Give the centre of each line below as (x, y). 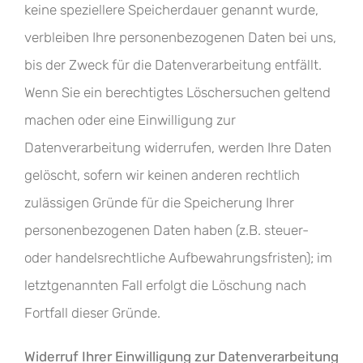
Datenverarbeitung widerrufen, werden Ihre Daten (178, 147)
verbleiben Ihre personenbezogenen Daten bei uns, (180, 37)
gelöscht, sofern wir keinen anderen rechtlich (162, 175)
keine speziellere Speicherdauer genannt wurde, (171, 10)
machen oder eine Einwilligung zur (130, 120)
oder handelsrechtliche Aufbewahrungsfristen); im (178, 258)
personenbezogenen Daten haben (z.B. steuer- (167, 230)
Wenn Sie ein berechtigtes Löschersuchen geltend (177, 92)
